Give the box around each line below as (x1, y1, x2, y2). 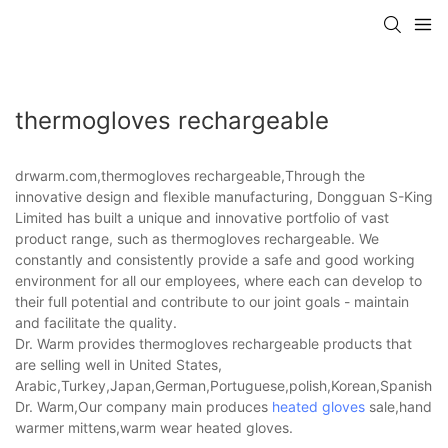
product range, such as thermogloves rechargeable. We (15, 229, 379, 247)
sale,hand (365, 397, 432, 415)
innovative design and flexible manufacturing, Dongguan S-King (15, 187, 433, 205)
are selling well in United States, (15, 355, 222, 373)
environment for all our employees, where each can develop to (15, 271, 422, 289)
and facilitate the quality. (15, 313, 177, 331)
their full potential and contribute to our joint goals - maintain (15, 292, 409, 310)
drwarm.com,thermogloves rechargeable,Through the (15, 166, 365, 184)
